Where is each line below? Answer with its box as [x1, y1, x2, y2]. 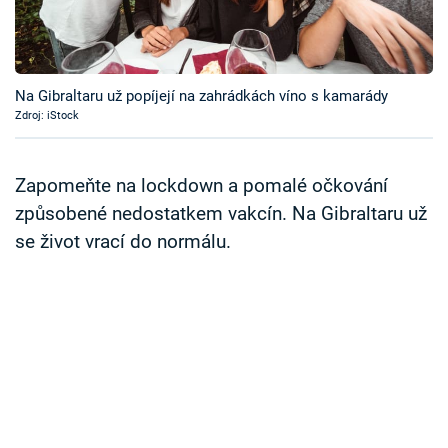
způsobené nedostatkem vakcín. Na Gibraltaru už [15, 203, 427, 226]
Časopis [30, 8, 99, 31]
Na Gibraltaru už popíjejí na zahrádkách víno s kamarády [15, 87, 388, 106]
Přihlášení [45, 118, 131, 141]
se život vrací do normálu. [15, 231, 231, 254]
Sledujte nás [15, 195, 97, 214]
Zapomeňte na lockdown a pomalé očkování [15, 175, 388, 198]
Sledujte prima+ [30, 58, 164, 80]
